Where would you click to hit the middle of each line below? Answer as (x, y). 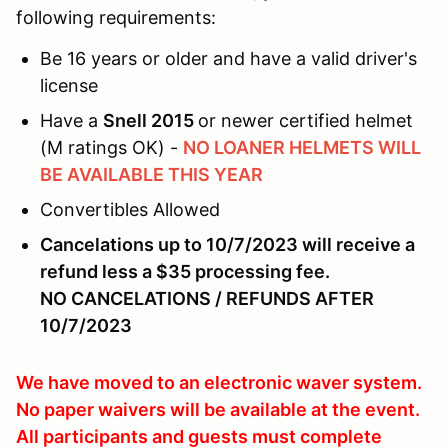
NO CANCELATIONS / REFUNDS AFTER (207, 298)
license (69, 85)
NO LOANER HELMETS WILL (302, 147)
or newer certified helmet (305, 120)
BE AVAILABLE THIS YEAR (151, 174)
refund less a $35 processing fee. (187, 271)
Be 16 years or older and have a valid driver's (228, 58)
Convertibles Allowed (130, 209)
